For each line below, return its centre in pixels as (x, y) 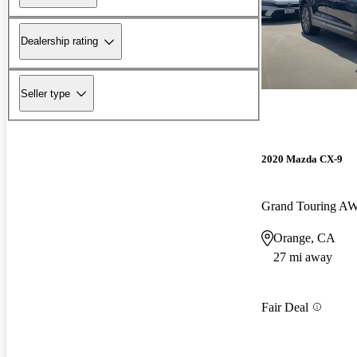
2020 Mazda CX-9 (302, 159)
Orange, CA (304, 238)
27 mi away (303, 257)
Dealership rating (59, 41)
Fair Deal (285, 307)
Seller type (45, 93)
